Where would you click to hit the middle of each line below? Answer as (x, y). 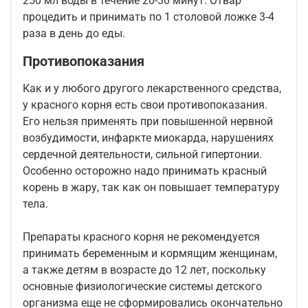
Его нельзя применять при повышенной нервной (148, 122)
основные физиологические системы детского (142, 287)
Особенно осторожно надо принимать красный (145, 171)
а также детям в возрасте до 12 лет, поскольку (144, 270)
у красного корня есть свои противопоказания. (145, 105)
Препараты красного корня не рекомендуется (141, 237)
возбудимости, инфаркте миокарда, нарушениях (148, 138)
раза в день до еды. (74, 34)
